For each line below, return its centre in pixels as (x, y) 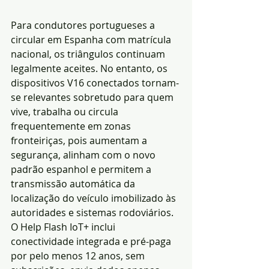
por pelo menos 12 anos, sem (79, 256)
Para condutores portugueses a (84, 26)
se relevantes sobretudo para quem (93, 98)
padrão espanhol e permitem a (82, 170)
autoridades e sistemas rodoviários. (92, 213)
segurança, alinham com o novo (84, 155)
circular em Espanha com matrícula (92, 40)
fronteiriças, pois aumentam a (80, 141)
